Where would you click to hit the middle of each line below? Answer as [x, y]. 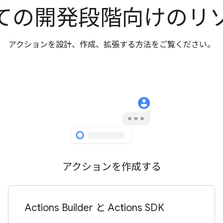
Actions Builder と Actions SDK [95, 208]
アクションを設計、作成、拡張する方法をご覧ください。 [111, 45]
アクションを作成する [111, 167]
